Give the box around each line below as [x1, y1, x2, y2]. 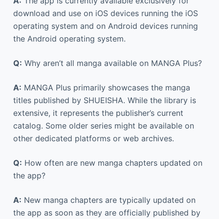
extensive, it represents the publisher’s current [13, 108, 183, 118]
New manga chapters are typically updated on [21, 195, 196, 205]
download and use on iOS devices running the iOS [13, 8, 198, 18]
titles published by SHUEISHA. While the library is [13, 95, 196, 105]
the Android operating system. [13, 33, 126, 44]
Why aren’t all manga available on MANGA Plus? [22, 58, 202, 68]
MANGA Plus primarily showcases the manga [21, 82, 190, 92]
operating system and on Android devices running [13, 21, 198, 31]
